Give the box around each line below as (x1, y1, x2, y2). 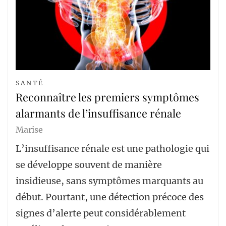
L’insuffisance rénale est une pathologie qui (16, 143, 209, 154)
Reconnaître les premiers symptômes (16, 89, 199, 104)
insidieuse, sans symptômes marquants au (16, 175, 203, 187)
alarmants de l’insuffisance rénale (16, 105, 181, 120)
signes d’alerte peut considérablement (16, 207, 186, 219)
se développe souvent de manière (16, 159, 162, 171)
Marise (16, 124, 43, 135)
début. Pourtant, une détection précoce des (16, 191, 204, 203)
